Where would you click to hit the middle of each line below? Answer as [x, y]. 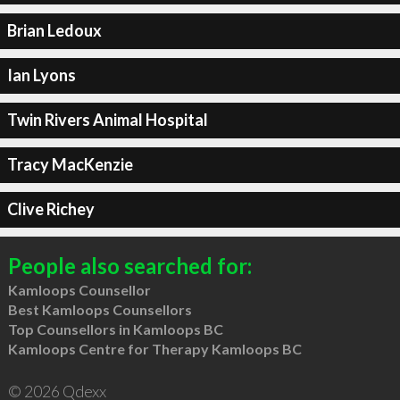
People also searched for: [129, 265]
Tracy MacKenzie [70, 164]
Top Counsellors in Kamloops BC [115, 329]
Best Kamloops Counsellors [100, 309]
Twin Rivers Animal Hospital [107, 120]
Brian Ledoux [54, 30]
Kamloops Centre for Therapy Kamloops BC [154, 348]
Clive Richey [50, 209]
